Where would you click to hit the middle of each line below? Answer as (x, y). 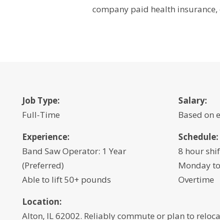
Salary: (193, 100)
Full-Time (41, 115)
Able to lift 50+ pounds (66, 179)
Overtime (196, 179)
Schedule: (199, 137)
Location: (42, 202)
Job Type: (41, 100)
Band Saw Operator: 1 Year (74, 151)
